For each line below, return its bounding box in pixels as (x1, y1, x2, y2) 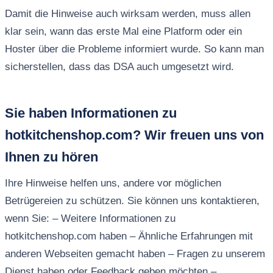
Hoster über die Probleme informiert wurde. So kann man (4, 43, 264, 55)
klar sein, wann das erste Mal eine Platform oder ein (4, 26, 242, 38)
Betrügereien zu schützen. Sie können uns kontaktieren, (4, 195, 260, 207)
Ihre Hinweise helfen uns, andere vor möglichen (4, 177, 221, 190)
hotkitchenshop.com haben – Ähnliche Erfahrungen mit (4, 230, 253, 243)
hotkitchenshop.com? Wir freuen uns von (4, 127, 264, 143)
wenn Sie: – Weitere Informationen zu (4, 213, 175, 225)
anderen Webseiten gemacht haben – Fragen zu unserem (4, 248, 265, 260)
